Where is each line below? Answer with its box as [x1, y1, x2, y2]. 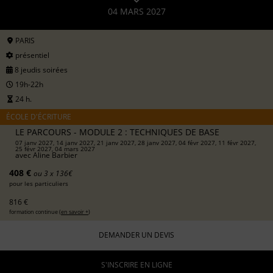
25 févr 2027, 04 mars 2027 [15, 144, 95, 153]
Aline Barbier [33, 149, 77, 160]
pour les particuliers [9, 179, 68, 188]
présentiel [13, 49, 49, 60]
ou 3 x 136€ [34, 168, 73, 179]
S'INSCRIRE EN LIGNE [101, 260, 172, 271]
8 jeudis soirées [13, 64, 68, 75]
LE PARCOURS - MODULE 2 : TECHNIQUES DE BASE [15, 126, 219, 138]
